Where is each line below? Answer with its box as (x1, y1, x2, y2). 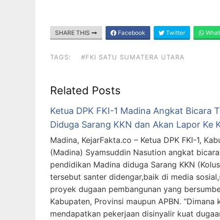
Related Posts (50, 84, 121, 97)
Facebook (116, 29, 145, 36)
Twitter (165, 29, 185, 36)
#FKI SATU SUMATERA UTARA (81, 53, 185, 61)
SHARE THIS (55, 29, 91, 36)
